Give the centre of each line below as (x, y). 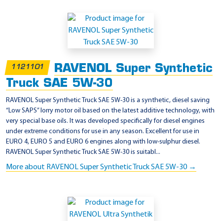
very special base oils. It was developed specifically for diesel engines (105, 121)
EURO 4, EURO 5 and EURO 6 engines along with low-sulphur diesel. (103, 142)
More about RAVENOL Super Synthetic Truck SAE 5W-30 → (101, 167)
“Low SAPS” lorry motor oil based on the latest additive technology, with (110, 111)
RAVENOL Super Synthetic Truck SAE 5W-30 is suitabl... (83, 152)
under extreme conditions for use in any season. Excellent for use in (103, 132)
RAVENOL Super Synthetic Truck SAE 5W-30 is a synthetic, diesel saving (108, 101)
